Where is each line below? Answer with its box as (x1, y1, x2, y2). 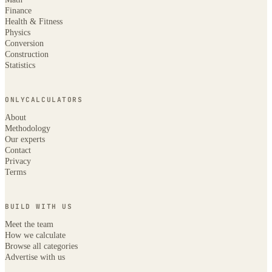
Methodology (5, 123, 50, 133)
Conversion (5, 38, 44, 48)
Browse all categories (5, 241, 78, 251)
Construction (5, 49, 49, 59)
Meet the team (5, 219, 53, 229)
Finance (5, 5, 32, 15)
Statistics (5, 60, 35, 70)
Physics (5, 27, 30, 37)
